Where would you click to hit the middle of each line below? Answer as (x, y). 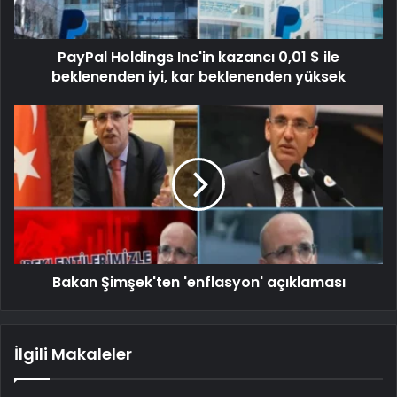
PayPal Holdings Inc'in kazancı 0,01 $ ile (198, 57)
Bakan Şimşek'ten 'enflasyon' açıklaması (198, 282)
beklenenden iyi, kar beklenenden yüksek (198, 76)
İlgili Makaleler (73, 354)
